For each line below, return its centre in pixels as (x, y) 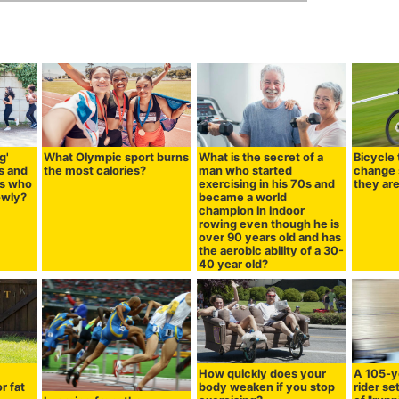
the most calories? (95, 170)
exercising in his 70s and (267, 183)
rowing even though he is (269, 224)
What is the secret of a (261, 157)
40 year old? (234, 264)
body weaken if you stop (267, 387)
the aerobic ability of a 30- (272, 250)
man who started (246, 170)
